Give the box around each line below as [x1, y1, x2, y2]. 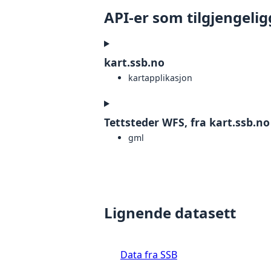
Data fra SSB [120, 247, 177, 261]
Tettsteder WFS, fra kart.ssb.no [104, 114, 270, 129]
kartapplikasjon [128, 71, 192, 83]
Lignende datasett [104, 202, 236, 223]
